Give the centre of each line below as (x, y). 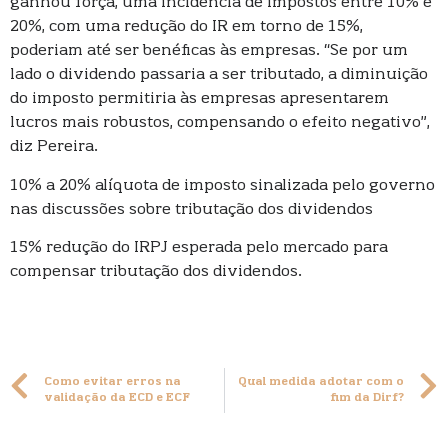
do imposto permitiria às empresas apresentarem (199, 99)
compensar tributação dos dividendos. (156, 272)
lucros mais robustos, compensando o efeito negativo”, (220, 123)
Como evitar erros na (112, 382)
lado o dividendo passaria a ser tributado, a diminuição (219, 75)
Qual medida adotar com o (321, 382)
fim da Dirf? (367, 398)
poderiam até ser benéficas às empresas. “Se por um (209, 51)
